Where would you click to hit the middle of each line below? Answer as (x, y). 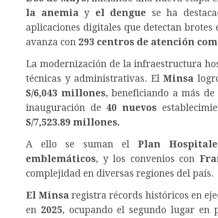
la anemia (52, 13)
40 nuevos (132, 108)
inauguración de (66, 108)
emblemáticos (61, 159)
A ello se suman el (82, 145)
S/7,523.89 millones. (73, 123)
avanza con (51, 42)
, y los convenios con (148, 159)
